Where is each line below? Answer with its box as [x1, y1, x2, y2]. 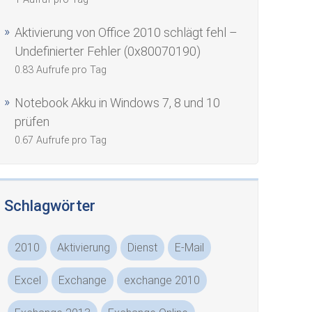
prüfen [15, 114, 50, 129]
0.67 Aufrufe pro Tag [15, 134, 107, 146]
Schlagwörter [4, 197, 96, 214]
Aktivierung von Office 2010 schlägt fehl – [15, 25, 238, 40]
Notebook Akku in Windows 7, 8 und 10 [15, 95, 221, 110]
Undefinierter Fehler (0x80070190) [15, 44, 201, 58]
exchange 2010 [124, 274, 201, 287]
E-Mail [175, 241, 205, 254]
